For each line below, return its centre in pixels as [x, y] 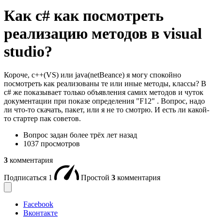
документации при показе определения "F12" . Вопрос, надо [104, 101]
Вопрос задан [46, 135]
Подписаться [26, 178]
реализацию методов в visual [103, 33]
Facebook [38, 204]
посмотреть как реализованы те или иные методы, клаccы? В [105, 84]
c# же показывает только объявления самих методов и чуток [104, 93]
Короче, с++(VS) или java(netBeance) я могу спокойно [93, 75]
